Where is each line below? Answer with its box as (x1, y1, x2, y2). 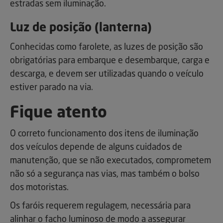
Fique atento (10, 106, 107, 122)
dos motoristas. (10, 183, 69, 193)
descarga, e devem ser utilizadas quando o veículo (10, 70, 204, 79)
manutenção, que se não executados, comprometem (10, 156, 211, 166)
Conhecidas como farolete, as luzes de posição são (10, 43, 203, 52)
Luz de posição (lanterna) (10, 22, 152, 35)
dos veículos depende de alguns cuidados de (10, 143, 182, 152)
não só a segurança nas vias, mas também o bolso (10, 170, 200, 179)
